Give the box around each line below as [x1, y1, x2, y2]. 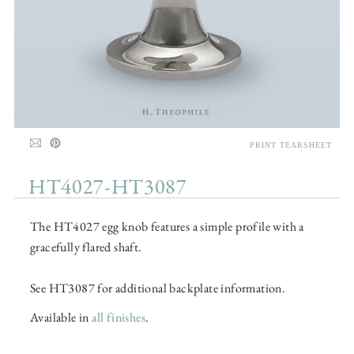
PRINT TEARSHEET [250, 141, 332, 150]
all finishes [92, 309, 146, 326]
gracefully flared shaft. [30, 239, 142, 256]
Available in [30, 309, 92, 326]
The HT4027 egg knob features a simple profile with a [30, 218, 304, 235]
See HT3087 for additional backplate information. [30, 280, 286, 297]
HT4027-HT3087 [28, 174, 187, 203]
